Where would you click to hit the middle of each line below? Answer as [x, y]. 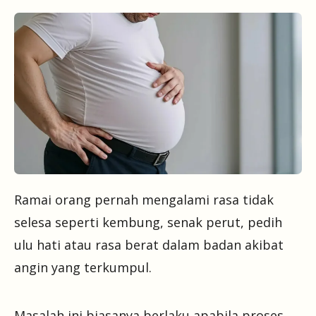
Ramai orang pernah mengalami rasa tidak [144, 200]
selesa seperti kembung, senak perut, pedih [148, 223]
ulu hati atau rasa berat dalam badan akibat [149, 245]
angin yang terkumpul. [83, 268]
